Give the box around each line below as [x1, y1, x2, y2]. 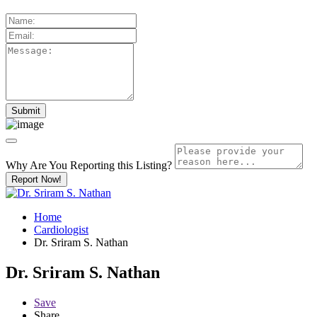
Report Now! [11, 173, 62, 185]
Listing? [136, 158, 172, 171]
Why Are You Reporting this [6, 158, 136, 171]
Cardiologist [34, 223, 88, 236]
